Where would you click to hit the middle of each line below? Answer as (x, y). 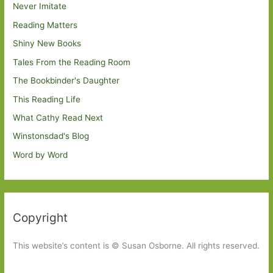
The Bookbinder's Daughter (66, 81)
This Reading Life (47, 99)
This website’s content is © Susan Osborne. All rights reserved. (136, 246)
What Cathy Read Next (58, 117)
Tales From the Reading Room (72, 62)
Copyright (41, 217)
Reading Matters (45, 25)
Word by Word (41, 154)
